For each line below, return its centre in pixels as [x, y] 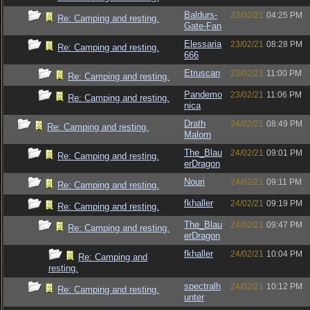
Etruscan [202, 73]
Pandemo [203, 94]
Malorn [198, 135]
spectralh [202, 286]
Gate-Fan [203, 26]
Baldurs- [201, 15]
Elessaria [203, 44]
